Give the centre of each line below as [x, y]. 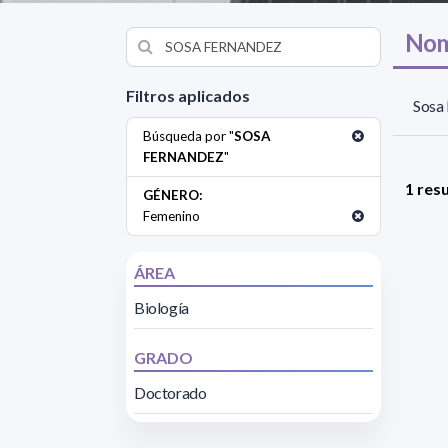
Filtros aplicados [188, 95]
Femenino [171, 215]
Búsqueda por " [188, 135]
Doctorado [170, 392]
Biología [161, 307]
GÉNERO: [173, 194]
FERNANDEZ [183, 156]
